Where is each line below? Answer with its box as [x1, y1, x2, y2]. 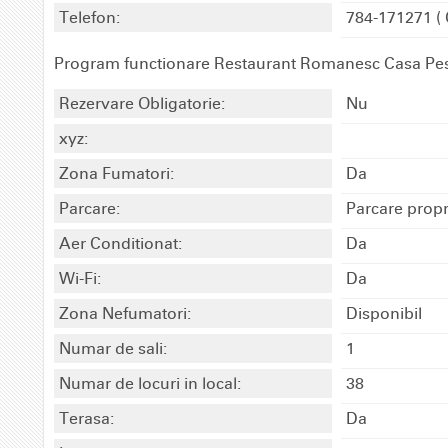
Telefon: [59, 7, 120, 27]
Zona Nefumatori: [59, 303, 191, 323]
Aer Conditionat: [59, 233, 182, 253]
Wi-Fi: [59, 268, 101, 288]
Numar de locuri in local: [59, 373, 241, 393]
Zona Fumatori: [59, 163, 174, 183]
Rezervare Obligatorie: [59, 93, 225, 113]
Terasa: [59, 408, 114, 428]
